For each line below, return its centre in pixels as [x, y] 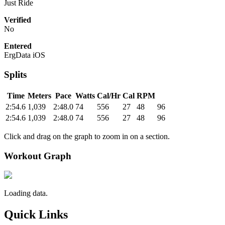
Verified [18, 20]
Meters [39, 95]
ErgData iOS [25, 55]
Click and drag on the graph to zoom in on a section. [87, 136]
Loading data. [26, 193]
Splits [15, 75]
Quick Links [36, 215]
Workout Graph [38, 156]
